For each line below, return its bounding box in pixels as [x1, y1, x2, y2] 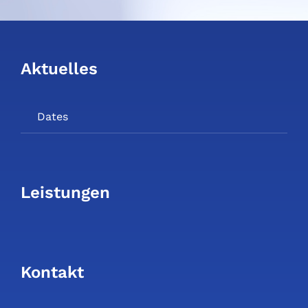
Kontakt [20, 262, 84, 282]
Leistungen [20, 182, 110, 202]
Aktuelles [20, 59, 98, 79]
